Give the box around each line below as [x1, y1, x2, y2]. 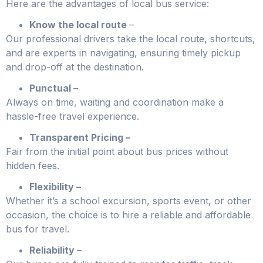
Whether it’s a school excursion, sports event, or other [6, 194, 251, 207]
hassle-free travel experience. [6, 110, 142, 122]
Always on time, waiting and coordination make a [6, 96, 224, 108]
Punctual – [29, 82, 78, 94]
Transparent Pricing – [29, 131, 130, 143]
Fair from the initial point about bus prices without [6, 145, 228, 157]
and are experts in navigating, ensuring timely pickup [6, 46, 241, 59]
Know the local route [29, 18, 129, 31]
